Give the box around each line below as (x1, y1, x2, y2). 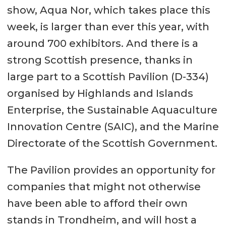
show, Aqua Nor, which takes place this (7, 4, 210, 17)
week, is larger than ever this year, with (7, 21, 209, 33)
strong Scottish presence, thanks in (7, 54, 193, 67)
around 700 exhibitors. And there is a (7, 37, 198, 50)
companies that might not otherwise (7, 181, 201, 193)
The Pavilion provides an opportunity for (7, 164, 215, 177)
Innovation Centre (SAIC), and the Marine (7, 121, 219, 133)
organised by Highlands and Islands (7, 87, 193, 100)
